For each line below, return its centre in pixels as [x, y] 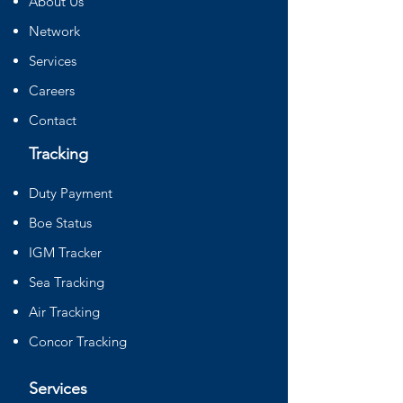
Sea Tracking [67, 282]
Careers [54, 90]
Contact [53, 120]
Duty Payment [71, 193]
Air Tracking [64, 312]
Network [54, 31]
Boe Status [60, 223]
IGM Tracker [65, 252]
